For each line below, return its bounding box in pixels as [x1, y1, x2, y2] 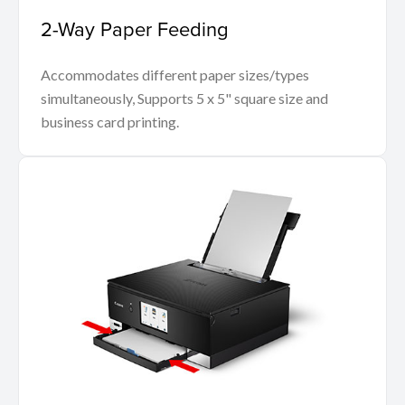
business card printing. [41, 113, 179, 131]
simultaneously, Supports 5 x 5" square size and [41, 89, 328, 108]
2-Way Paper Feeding [41, 14, 229, 43]
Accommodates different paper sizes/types [41, 66, 309, 84]
